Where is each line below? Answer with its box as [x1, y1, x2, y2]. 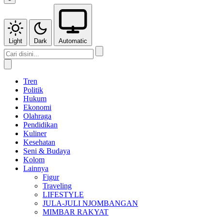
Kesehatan [23, 138, 55, 146]
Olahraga [23, 112, 51, 120]
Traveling [43, 182, 72, 190]
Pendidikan [23, 121, 58, 129]
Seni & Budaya [23, 147, 70, 155]
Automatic [59, 37, 87, 45]
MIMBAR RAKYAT [43, 208, 108, 216]
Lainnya [23, 164, 48, 172]
